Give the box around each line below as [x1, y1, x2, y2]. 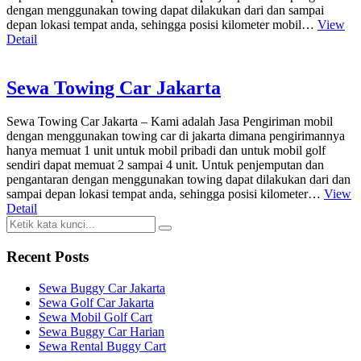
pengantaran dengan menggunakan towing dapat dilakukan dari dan [6, 172, 351, 187]
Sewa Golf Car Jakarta [39, 295, 154, 309]
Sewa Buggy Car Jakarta [39, 280, 165, 295]
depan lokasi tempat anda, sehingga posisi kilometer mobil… [6, 17, 317, 31]
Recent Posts [6, 248, 89, 266]
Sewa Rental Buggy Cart [39, 338, 166, 353]
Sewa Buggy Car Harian [39, 324, 164, 338]
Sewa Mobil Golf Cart [39, 309, 152, 324]
